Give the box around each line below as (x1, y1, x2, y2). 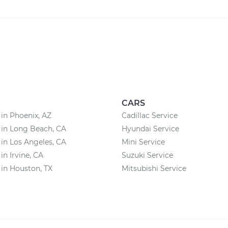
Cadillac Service (122, 111, 178, 120)
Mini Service (122, 137, 165, 147)
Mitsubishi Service (122, 164, 186, 173)
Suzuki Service (122, 151, 173, 160)
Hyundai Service (122, 124, 179, 133)
